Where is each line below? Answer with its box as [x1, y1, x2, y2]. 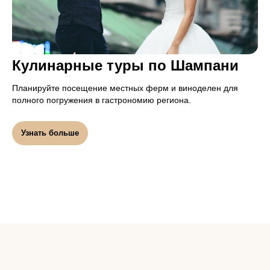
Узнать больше [21, 128, 79, 137]
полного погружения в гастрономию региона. [12, 95, 191, 105]
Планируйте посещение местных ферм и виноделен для [12, 83, 238, 93]
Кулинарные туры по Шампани [12, 57, 239, 74]
